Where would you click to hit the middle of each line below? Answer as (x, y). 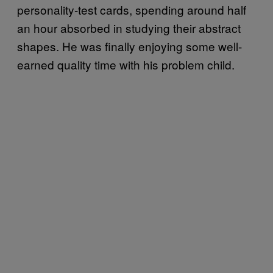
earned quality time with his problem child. (126, 65)
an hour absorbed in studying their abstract (129, 28)
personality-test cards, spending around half (132, 10)
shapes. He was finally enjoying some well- (129, 46)
